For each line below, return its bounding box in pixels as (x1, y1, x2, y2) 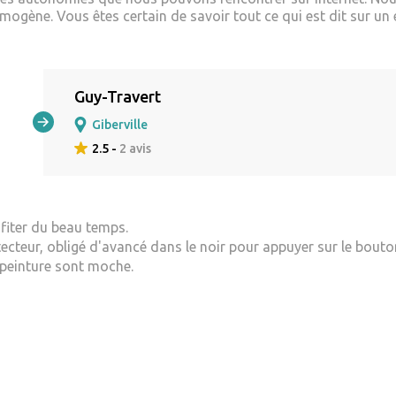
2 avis (119, 141, 151, 156)
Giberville (92, 117, 148, 132)
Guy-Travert (74, 87, 161, 105)
